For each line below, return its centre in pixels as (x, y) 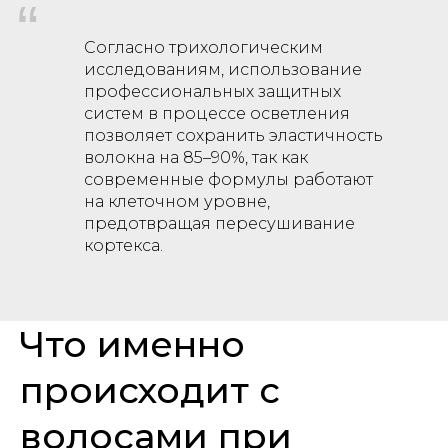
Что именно (132, 344)
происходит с (150, 390)
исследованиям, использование (223, 69)
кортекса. (123, 245)
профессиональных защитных (212, 91)
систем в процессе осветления (217, 113)
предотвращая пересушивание (219, 223)
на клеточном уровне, (177, 201)
